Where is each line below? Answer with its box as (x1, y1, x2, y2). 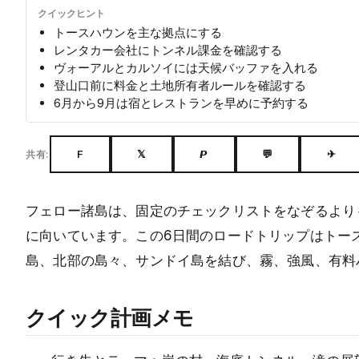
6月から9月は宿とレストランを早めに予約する (54, 95, 309, 111)
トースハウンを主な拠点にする (54, 24, 222, 40)
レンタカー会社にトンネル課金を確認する (54, 42, 282, 58)
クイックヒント (38, 6, 105, 19)
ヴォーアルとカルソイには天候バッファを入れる (54, 59, 318, 75)
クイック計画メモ (26, 302, 194, 331)
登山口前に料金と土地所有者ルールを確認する (54, 77, 306, 93)
